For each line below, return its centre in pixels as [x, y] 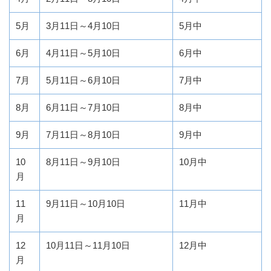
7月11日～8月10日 [83, 134]
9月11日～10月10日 [86, 203]
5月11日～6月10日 [83, 80]
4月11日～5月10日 [83, 53]
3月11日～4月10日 [83, 25]
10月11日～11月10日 [88, 245]
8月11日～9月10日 [83, 162]
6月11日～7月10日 [83, 107]
